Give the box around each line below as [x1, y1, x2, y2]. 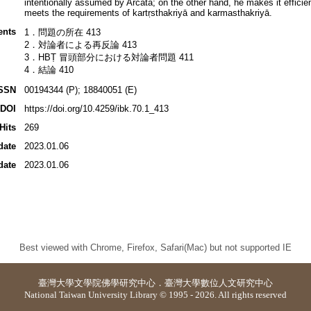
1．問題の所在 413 [24, 27, 101, 38]
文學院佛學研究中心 [74, 278, 155, 288]
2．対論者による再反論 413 [24, 40, 137, 51]
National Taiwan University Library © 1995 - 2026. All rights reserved [24, 289, 287, 300]
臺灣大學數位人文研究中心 [165, 278, 273, 288]
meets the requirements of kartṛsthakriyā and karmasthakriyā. [24, 8, 272, 19]
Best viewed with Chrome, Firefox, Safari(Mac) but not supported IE [19, 242, 292, 253]
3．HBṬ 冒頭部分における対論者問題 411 [24, 52, 194, 63]
